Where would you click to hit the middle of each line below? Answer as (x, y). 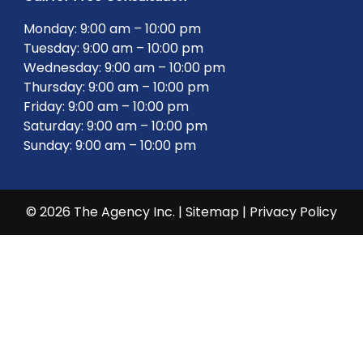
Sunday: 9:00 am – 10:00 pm (109, 145)
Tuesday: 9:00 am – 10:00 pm (113, 48)
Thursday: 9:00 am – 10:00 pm (116, 87)
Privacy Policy (293, 211)
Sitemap (212, 211)
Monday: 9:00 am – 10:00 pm (112, 28)
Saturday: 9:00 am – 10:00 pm (115, 126)
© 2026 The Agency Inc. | (106, 211)
